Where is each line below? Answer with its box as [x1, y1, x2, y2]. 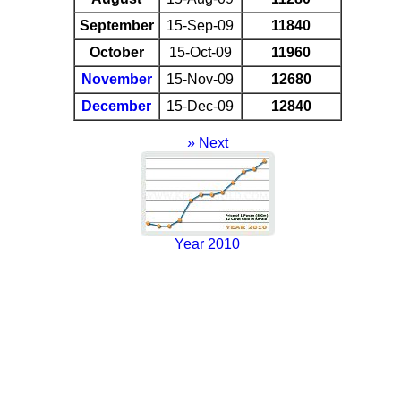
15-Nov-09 [166, 71, 234, 87]
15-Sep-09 [166, 17, 234, 33]
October [89, 44, 144, 60]
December [81, 98, 151, 114]
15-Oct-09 [168, 44, 232, 60]
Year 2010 [175, 235, 240, 252]
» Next [186, 134, 228, 150]
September [79, 17, 154, 33]
